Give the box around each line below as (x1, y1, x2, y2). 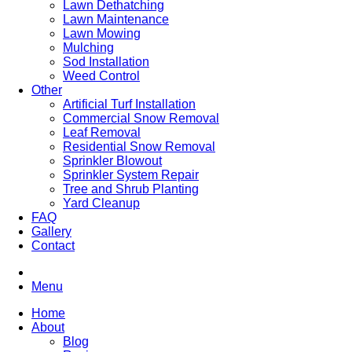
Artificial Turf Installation (63, 97, 196, 111)
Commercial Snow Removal (63, 112, 219, 125)
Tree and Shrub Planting (63, 182, 199, 196)
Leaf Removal (63, 126, 141, 139)
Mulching (63, 41, 114, 54)
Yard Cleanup (63, 196, 140, 210)
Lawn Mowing (63, 27, 141, 40)
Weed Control (63, 69, 140, 82)
